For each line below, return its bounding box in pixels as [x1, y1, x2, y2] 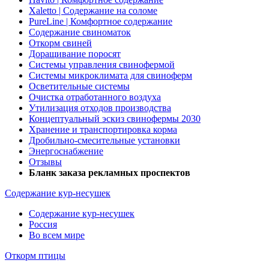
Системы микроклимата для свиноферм [29, 70, 192, 81]
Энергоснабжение [29, 146, 103, 157]
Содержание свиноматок [29, 27, 131, 38]
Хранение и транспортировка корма [29, 124, 177, 135]
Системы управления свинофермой [29, 59, 175, 70]
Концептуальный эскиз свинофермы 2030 [29, 113, 201, 124]
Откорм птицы [5, 250, 65, 261]
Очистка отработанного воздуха [29, 92, 161, 103]
